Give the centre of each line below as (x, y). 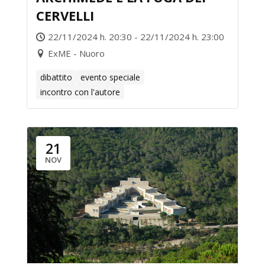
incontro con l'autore (80, 92)
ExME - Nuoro (76, 53)
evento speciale (110, 77)
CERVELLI (65, 15)
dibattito (56, 77)
